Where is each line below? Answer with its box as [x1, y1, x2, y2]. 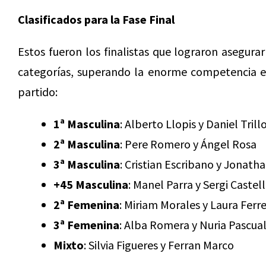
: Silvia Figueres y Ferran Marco [84, 237, 234, 253]
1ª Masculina [53, 116, 120, 132]
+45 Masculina [53, 177, 128, 192]
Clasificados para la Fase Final [18, 12, 177, 27]
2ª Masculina [53, 137, 120, 152]
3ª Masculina [53, 157, 120, 172]
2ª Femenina [53, 197, 119, 213]
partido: [18, 84, 58, 100]
